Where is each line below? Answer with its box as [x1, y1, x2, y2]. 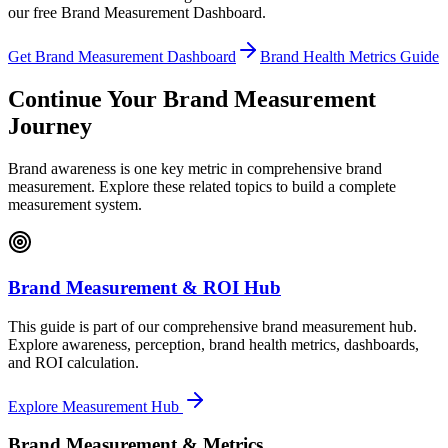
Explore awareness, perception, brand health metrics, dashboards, [8, 335, 419, 353]
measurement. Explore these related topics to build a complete [8, 178, 396, 196]
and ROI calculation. [8, 353, 139, 371]
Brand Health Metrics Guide [260, 48, 439, 66]
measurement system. [8, 196, 142, 214]
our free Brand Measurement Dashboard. [8, 4, 266, 22]
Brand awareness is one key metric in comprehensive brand [8, 160, 382, 178]
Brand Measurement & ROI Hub [8, 276, 281, 298]
